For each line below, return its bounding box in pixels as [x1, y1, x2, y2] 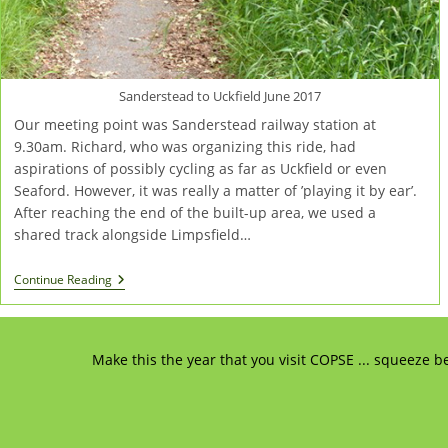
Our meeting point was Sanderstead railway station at [13, 115, 376, 135]
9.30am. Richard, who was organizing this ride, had [13, 137, 356, 157]
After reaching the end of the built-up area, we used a [13, 203, 376, 223]
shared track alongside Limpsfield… [13, 225, 251, 245]
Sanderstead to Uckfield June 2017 [118, 87, 321, 106]
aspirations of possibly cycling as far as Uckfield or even [13, 159, 387, 179]
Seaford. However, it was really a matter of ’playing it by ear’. [13, 181, 417, 201]
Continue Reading [13, 271, 112, 289]
